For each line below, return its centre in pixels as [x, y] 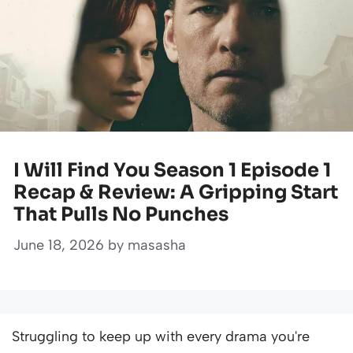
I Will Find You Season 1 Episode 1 [172, 171]
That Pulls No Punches [121, 215]
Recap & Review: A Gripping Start [176, 193]
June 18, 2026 [61, 245]
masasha [157, 245]
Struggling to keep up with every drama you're [161, 337]
